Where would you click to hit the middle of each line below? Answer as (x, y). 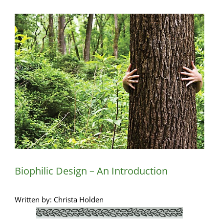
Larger (25, 35)
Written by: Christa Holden (59, 200)
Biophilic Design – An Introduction (91, 171)
